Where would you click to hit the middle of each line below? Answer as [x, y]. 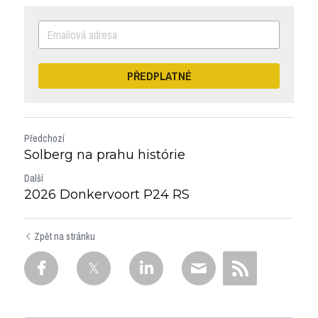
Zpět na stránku [65, 236]
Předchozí [44, 138]
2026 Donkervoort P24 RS [107, 194]
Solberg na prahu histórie [105, 155]
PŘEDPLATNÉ [159, 76]
